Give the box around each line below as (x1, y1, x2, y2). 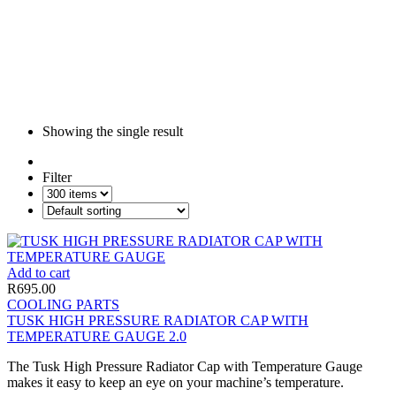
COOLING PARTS (7, 296, 119, 312)
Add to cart (7, 264, 70, 280)
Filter (42, 169, 72, 185)
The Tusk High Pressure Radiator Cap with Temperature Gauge (7, 358, 362, 374)
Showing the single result (42, 123, 183, 139)
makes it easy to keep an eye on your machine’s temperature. (7, 374, 344, 390)
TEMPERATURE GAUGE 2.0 (7, 328, 187, 344)
